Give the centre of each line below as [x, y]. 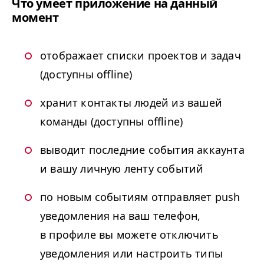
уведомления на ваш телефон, [121, 215]
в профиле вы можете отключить [129, 234]
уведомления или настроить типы [131, 253]
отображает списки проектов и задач [141, 55]
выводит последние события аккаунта [142, 149]
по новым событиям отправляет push [140, 197]
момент [35, 17]
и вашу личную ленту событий [122, 168]
